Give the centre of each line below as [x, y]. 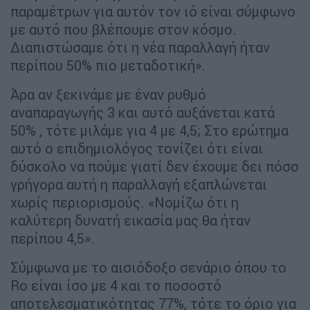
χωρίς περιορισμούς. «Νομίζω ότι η [125, 203]
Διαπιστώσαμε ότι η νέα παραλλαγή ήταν [140, 48]
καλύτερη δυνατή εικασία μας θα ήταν [130, 221]
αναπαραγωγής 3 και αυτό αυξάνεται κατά [143, 113]
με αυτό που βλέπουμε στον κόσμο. [124, 30]
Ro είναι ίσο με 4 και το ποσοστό [116, 286]
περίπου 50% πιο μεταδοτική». [108, 66]
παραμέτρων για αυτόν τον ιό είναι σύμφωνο [153, 12]
